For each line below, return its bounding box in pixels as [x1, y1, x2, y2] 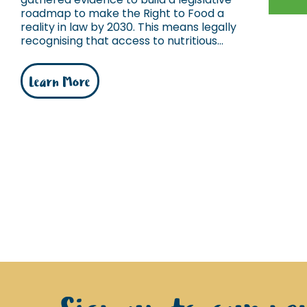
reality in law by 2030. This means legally [21, 19, 236, 35]
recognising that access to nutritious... [21, 33, 223, 49]
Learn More [29, 72, 90, 93]
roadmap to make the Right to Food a [21, 5, 224, 21]
